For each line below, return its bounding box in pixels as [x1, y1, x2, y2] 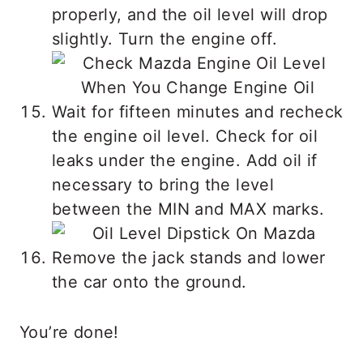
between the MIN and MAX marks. [52, 199, 324, 219]
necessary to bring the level [52, 174, 275, 194]
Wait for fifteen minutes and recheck [52, 101, 344, 122]
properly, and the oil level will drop [52, 4, 328, 24]
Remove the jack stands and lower [52, 247, 326, 267]
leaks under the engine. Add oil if [52, 150, 318, 170]
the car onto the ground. [52, 271, 247, 292]
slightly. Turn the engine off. [52, 28, 283, 49]
